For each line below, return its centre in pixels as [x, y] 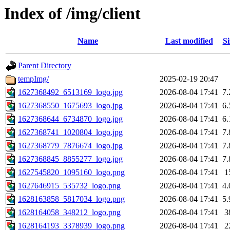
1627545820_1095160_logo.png [71, 172]
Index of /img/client [72, 13]
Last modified [189, 41]
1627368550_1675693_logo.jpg [70, 106]
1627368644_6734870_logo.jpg [70, 119]
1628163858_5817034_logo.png [71, 199]
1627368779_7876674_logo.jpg [70, 146]
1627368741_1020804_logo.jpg [70, 132]
